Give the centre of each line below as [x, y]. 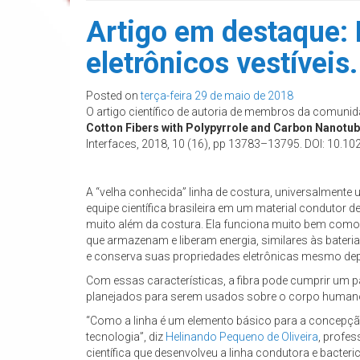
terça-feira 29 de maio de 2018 [217, 96]
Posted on [113, 96]
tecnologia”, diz [126, 337]
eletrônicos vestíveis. [222, 64]
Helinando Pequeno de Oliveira [242, 337]
